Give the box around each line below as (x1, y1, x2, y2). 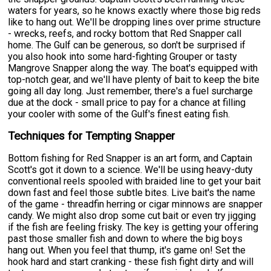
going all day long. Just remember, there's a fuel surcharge (8, 85, 253, 97)
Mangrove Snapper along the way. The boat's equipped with (8, 62, 258, 74)
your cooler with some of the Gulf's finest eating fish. (8, 108, 230, 120)
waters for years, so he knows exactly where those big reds (8, 4, 261, 16)
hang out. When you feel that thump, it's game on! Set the (8, 244, 246, 256)
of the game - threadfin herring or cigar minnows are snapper (8, 198, 263, 210)
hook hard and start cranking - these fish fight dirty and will (8, 255, 254, 267)
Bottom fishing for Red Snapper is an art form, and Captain (8, 152, 253, 164)
